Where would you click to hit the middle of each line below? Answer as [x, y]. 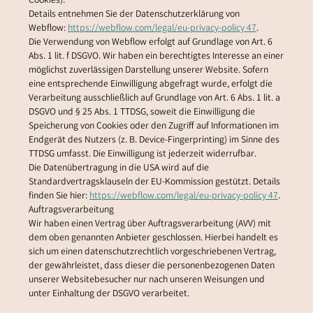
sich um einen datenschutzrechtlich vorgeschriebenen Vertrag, [152, 253]
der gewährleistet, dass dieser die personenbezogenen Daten [151, 267]
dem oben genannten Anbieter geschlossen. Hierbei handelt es [153, 239]
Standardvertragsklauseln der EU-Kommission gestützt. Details [154, 183]
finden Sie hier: [59, 197]
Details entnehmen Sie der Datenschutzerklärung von [134, 15]
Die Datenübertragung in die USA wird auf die [118, 169]
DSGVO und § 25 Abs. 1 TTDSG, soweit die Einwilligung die [141, 113]
